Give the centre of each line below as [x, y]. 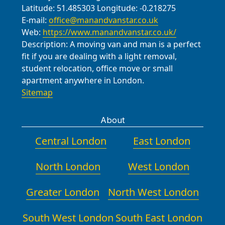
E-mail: [35, 20]
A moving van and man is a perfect [135, 44]
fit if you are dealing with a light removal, [99, 56]
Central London [71, 141]
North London [68, 166]
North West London [154, 192]
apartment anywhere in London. [83, 80]
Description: [46, 44]
